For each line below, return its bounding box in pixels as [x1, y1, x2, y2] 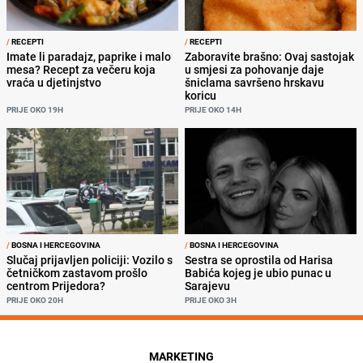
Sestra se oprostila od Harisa [185, 251, 333, 267]
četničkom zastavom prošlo [6, 264, 147, 280]
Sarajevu [185, 277, 230, 293]
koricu [185, 88, 216, 104]
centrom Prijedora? [6, 277, 105, 293]
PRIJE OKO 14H [185, 104, 241, 116]
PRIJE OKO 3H [185, 293, 237, 305]
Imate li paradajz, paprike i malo [6, 49, 171, 65]
